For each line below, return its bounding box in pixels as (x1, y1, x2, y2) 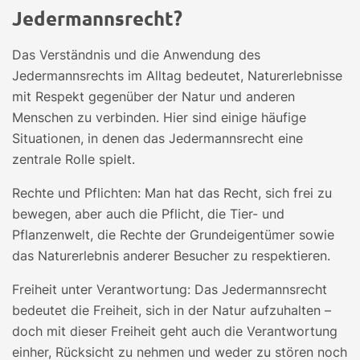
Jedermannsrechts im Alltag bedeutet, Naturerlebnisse (12, 67, 342, 84)
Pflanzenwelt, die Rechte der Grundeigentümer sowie (12, 227, 334, 243)
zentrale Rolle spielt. (12, 151, 135, 167)
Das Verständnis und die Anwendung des (12, 47, 260, 63)
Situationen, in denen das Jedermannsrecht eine (12, 130, 303, 146)
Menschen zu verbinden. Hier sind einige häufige (12, 109, 306, 125)
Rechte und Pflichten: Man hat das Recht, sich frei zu (12, 185, 332, 201)
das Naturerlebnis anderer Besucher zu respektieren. (12, 247, 330, 264)
